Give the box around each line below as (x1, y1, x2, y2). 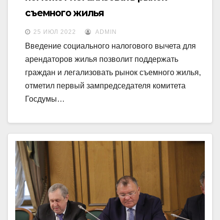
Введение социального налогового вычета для (25, 42, 196, 51)
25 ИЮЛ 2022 (33, 28, 76, 36)
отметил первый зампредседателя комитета (25, 82, 186, 90)
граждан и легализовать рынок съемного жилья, (25, 68, 201, 77)
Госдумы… (25, 95, 65, 104)
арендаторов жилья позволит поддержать (25, 55, 178, 64)
